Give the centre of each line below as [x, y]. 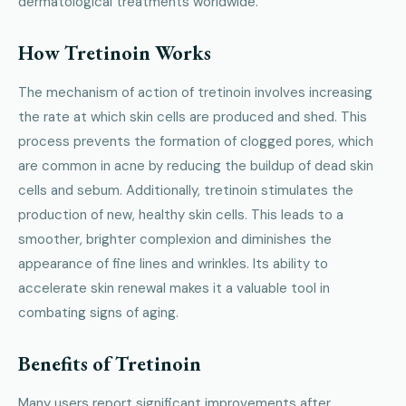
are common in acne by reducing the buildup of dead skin [196, 165]
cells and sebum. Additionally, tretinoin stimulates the [186, 190]
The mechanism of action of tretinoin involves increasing [195, 92]
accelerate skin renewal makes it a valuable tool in [174, 288]
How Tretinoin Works [115, 53]
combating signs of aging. [98, 312]
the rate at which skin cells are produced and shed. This [193, 116]
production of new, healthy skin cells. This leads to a [181, 214]
